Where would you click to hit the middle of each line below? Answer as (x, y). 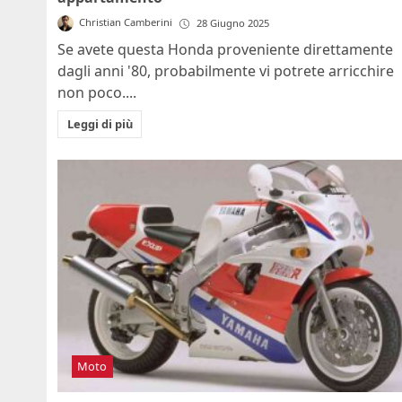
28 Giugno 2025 (233, 23)
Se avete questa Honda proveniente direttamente (225, 50)
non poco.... (97, 93)
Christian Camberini (126, 22)
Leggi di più (100, 124)
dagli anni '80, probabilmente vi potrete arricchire (226, 71)
